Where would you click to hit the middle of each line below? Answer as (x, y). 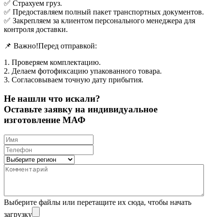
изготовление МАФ (45, 120)
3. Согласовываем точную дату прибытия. (74, 80)
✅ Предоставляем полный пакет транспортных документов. (104, 12)
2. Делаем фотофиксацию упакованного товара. (83, 71)
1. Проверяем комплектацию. (52, 62)
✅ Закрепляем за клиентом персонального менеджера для (100, 21)
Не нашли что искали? (52, 99)
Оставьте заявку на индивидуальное (81, 109)
